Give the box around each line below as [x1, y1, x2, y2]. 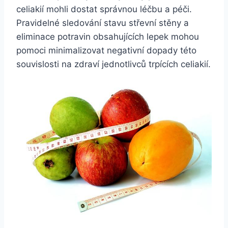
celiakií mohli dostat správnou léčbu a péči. [16, 4, 192, 14]
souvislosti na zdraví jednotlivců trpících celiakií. [16, 59, 211, 69]
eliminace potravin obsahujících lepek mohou [16, 31, 199, 42]
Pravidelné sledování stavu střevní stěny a [16, 17, 189, 28]
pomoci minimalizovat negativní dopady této [16, 45, 196, 55]
